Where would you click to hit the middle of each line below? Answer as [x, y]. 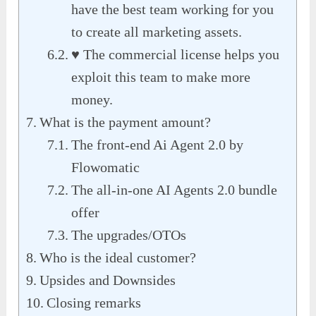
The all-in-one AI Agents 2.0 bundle [175, 190]
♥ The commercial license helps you [176, 55]
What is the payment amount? [126, 122]
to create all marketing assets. [157, 32]
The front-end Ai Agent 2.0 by [158, 145]
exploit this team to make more [161, 77]
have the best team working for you [173, 10]
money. [92, 100]
